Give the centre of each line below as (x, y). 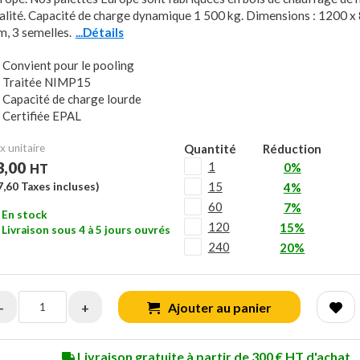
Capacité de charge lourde (72, 99)
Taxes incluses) (59, 186)
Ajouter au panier (220, 307)
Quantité (210, 149)
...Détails (100, 32)
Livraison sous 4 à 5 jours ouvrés (86, 230)
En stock (25, 215)
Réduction (292, 149)
